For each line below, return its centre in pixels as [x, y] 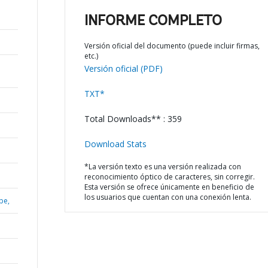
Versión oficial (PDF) [123, 68]
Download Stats [115, 144]
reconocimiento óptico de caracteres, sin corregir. [169, 177]
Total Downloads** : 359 [133, 119]
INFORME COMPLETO [153, 22]
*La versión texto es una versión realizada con [162, 167]
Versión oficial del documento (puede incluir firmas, [172, 46]
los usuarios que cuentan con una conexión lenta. [167, 197]
